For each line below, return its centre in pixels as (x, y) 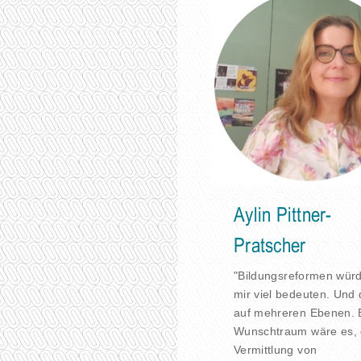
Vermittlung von (276, 350)
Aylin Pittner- (283, 216)
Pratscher (270, 247)
